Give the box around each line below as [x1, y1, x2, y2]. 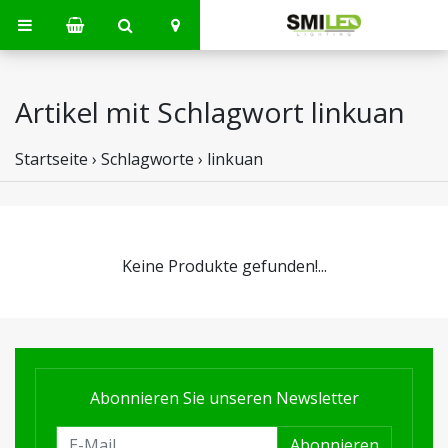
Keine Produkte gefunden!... [121, 255, 327, 277]
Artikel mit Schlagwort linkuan [15, 93, 405, 131]
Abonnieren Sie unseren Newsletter [89, 387, 359, 409]
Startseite [15, 148, 88, 170]
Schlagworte [101, 148, 194, 170]
